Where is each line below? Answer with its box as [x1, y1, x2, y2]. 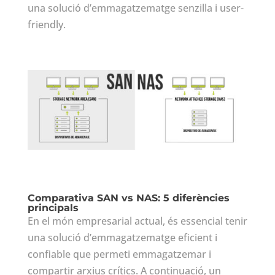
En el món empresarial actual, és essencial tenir [27, 214, 247, 228]
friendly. [27, 17, 66, 31]
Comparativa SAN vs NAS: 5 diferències [27, 192, 230, 204]
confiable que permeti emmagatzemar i [27, 247, 211, 261]
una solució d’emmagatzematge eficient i [27, 231, 217, 245]
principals [27, 202, 79, 214]
